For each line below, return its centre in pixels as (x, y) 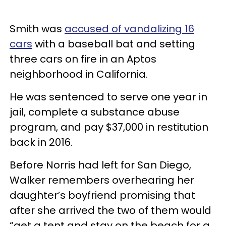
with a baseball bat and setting (114, 44)
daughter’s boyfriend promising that (102, 195)
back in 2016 (40, 142)
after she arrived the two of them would (110, 210)
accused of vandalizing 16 (129, 29)
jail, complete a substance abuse (95, 112)
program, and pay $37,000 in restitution (109, 127)
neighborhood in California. (79, 74)
